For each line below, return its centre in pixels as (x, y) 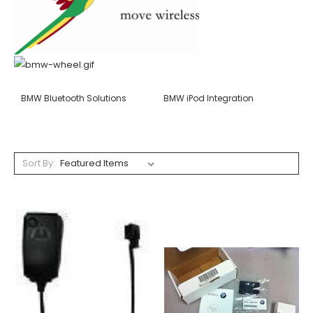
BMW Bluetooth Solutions (74, 98)
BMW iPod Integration (209, 98)
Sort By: (38, 163)
